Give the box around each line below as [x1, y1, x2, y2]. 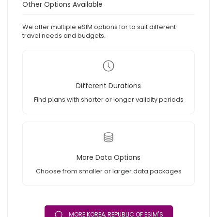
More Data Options [77, 153, 140, 163]
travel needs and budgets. [22, 31, 106, 41]
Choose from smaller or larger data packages [35, 167, 182, 176]
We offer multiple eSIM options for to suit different [22, 22, 176, 32]
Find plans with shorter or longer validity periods [33, 95, 184, 105]
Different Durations [76, 81, 141, 91]
